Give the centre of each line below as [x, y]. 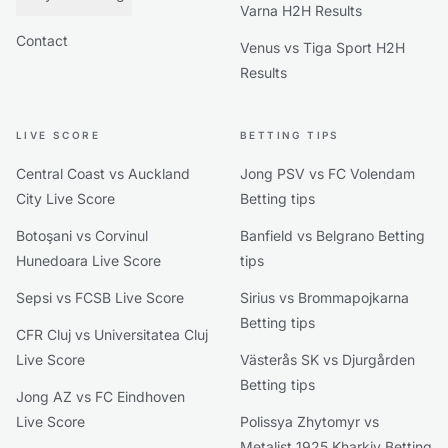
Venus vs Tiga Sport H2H [322, 47]
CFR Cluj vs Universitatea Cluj [112, 334]
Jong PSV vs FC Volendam [327, 173]
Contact [42, 40]
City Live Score [65, 198]
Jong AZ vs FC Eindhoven [100, 396]
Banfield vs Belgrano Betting [332, 235]
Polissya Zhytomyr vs [309, 421]
